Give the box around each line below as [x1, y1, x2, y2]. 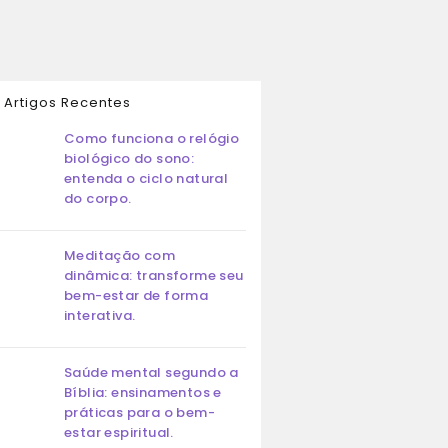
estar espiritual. [64, 423, 174, 442]
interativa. [64, 306, 136, 325]
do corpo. [64, 189, 132, 208]
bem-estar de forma [64, 286, 209, 305]
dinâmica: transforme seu [64, 266, 244, 285]
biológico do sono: [64, 149, 195, 168]
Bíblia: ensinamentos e [64, 383, 222, 402]
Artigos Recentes [3, 93, 131, 112]
